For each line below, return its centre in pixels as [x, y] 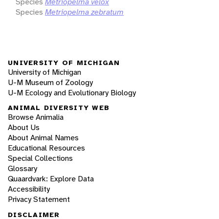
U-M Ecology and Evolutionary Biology [72, 92]
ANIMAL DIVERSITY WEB [59, 108]
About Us [24, 128]
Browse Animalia [36, 117]
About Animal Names [43, 138]
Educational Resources [46, 148]
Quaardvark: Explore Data [51, 179]
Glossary [22, 169]
